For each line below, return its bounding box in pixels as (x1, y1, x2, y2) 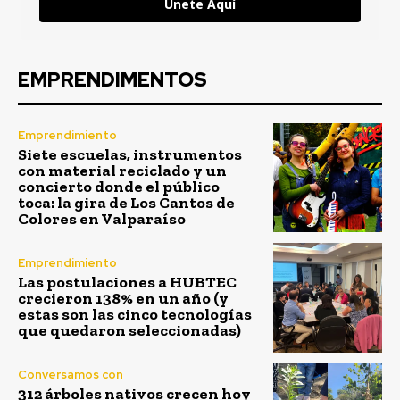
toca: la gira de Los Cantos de (18, 192, 235, 212)
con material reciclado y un (18, 160, 227, 180)
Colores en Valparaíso (18, 208, 186, 229)
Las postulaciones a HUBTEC (18, 271, 237, 292)
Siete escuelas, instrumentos (18, 144, 242, 164)
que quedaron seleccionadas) (18, 320, 241, 340)
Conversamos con (18, 367, 123, 383)
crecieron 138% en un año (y (18, 287, 229, 308)
